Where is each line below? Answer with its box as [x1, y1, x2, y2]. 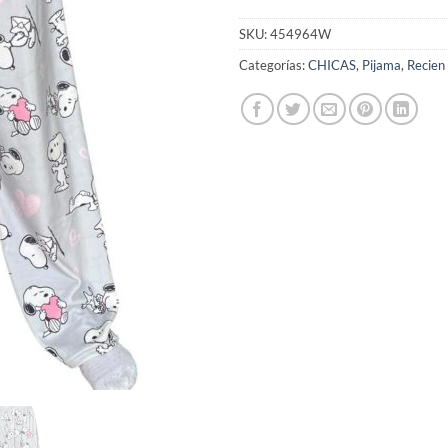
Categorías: [239, 56, 308, 73]
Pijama [362, 56, 401, 73]
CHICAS [308, 56, 356, 73]
